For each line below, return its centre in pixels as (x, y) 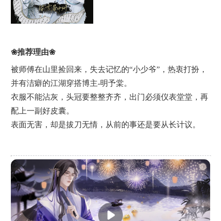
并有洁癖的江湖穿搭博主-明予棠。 (71, 83)
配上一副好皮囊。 (42, 110)
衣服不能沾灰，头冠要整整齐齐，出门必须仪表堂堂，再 (109, 97)
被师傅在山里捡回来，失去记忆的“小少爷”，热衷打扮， (109, 69)
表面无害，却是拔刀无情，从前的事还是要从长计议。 (105, 124)
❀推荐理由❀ (33, 52)
